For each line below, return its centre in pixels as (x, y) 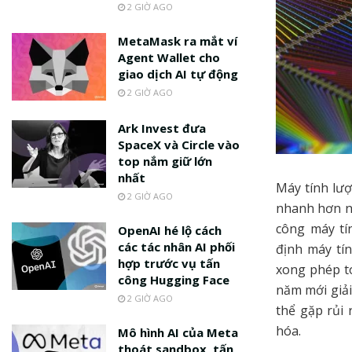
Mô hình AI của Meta (178, 332)
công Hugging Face (174, 279)
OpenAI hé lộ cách (170, 230)
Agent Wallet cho (169, 57)
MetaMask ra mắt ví (178, 41)
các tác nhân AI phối (176, 246)
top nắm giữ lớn (165, 161)
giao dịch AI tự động (178, 74)
